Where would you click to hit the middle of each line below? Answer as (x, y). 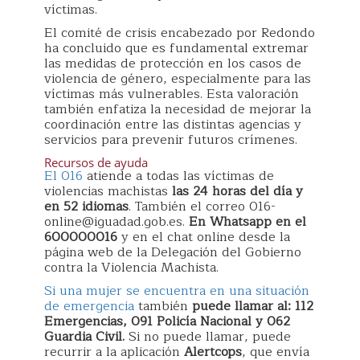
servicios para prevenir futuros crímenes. (171, 140)
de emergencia (89, 307)
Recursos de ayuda (96, 163)
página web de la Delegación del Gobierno (173, 253)
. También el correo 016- (202, 207)
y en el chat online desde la (204, 237)
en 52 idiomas (86, 207)
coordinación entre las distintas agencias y (173, 125)
